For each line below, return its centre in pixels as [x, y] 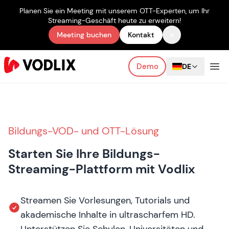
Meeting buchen [84, 35]
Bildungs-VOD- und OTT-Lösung [84, 131]
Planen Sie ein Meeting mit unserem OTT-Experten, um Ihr [114, 11]
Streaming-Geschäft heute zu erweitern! [114, 20]
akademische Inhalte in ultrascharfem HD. [108, 215]
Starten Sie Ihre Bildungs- [84, 154]
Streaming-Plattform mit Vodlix [101, 169]
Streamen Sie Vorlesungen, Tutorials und [105, 200]
